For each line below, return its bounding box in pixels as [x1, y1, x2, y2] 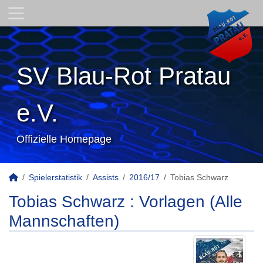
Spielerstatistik [29, 173, 82, 182]
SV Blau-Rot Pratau [16, 62, 231, 90]
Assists [93, 173, 119, 182]
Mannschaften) [9, 212, 119, 230]
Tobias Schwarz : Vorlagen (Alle [9, 193, 242, 211]
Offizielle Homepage [16, 133, 112, 145]
